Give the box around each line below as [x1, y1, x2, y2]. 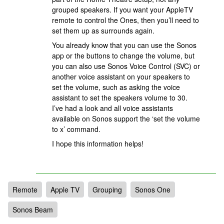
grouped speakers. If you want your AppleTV [52, 4, 193, 14]
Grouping [92, 184, 122, 194]
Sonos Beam [12, 204, 53, 214]
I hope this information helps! [52, 138, 143, 148]
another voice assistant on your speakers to [52, 71, 190, 81]
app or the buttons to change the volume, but [52, 50, 194, 60]
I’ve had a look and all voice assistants [52, 103, 173, 113]
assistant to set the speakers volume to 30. [52, 92, 187, 102]
